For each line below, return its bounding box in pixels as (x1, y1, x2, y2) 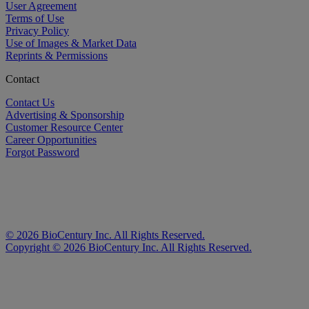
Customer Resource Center (6, 121, 123, 133)
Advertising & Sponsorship (6, 108, 124, 121)
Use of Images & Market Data (6, 37, 137, 49)
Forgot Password (6, 146, 79, 158)
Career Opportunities (6, 133, 97, 146)
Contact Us (6, 96, 54, 108)
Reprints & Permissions (6, 49, 108, 61)
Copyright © (6, 241, 63, 253)
